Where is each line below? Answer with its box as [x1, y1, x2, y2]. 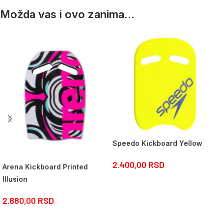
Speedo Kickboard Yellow [112, 139, 202, 147]
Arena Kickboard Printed [2, 162, 88, 171]
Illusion [2, 174, 27, 183]
